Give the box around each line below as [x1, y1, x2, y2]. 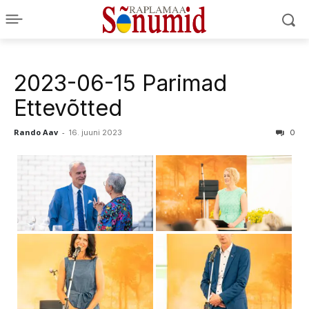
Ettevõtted [14, 94, 122, 121]
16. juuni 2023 [69, 128, 122, 137]
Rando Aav [14, 127, 58, 137]
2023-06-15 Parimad [14, 70, 227, 97]
